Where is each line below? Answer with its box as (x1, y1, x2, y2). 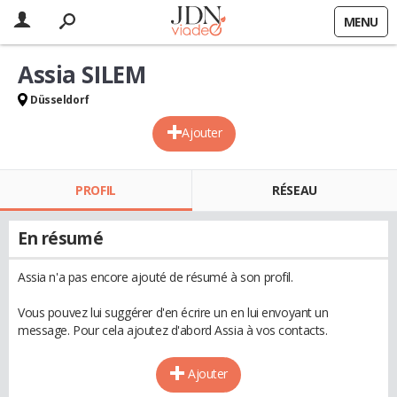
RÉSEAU (272, 182, 317, 198)
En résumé (18, 227, 104, 250)
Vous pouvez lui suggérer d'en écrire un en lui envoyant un (18, 304, 329, 321)
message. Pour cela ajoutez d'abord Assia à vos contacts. (18, 322, 328, 339)
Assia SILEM (18, 58, 146, 90)
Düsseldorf (30, 92, 90, 107)
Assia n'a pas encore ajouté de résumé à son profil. (18, 269, 293, 285)
